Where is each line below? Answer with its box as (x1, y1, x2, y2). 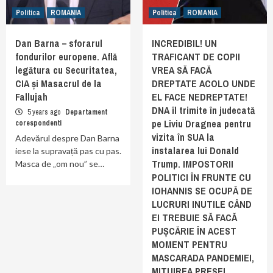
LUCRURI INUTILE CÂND (152, 197, 252, 211)
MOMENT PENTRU (152, 238, 227, 251)
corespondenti (15, 118, 62, 128)
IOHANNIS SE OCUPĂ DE (152, 184, 252, 197)
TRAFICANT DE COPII (152, 50, 240, 63)
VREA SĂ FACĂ (152, 63, 211, 77)
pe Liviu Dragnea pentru (152, 117, 251, 130)
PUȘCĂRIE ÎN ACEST (152, 224, 236, 238)
